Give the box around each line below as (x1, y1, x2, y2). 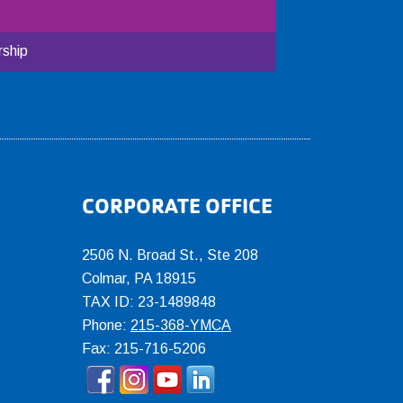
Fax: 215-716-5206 (82, 341, 206, 356)
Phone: (82, 318, 130, 333)
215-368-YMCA (130, 318, 231, 333)
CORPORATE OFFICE (82, 193, 273, 219)
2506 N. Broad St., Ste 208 (82, 247, 258, 263)
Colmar (82, 271, 126, 286)
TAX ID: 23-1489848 (82, 294, 216, 309)
